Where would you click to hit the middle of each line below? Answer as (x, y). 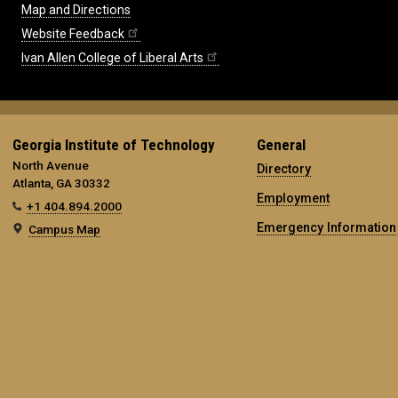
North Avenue (51, 165)
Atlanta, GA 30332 (61, 183)
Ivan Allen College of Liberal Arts (112, 57)
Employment (293, 198)
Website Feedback (73, 33)
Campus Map (64, 229)
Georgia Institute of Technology (114, 144)
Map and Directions (76, 9)
